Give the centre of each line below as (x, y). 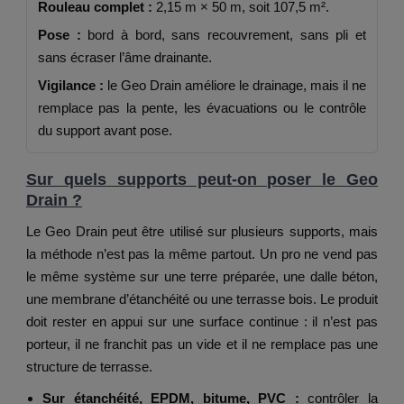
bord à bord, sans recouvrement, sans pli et (224, 35)
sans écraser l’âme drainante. (125, 58)
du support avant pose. (105, 131)
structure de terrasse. (89, 367)
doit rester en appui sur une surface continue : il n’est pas (202, 322)
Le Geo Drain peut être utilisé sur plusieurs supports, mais (202, 232)
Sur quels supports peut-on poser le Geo (202, 180)
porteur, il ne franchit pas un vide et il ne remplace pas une (202, 344)
